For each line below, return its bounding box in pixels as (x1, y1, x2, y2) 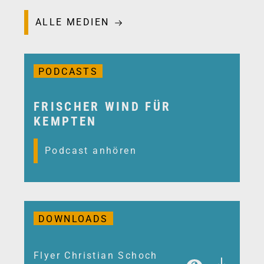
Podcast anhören (45, 144, 137, 156)
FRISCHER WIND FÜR (34, 99, 171, 114)
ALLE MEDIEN (35, 16, 110, 28)
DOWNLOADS (38, 213, 108, 225)
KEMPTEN (34, 114, 97, 128)
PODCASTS (38, 65, 98, 77)
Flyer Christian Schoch (34, 249, 158, 261)
